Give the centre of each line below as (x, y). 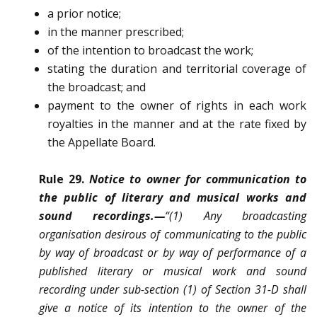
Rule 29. (62, 179)
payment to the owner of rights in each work (177, 106)
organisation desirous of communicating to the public (173, 235)
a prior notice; (84, 14)
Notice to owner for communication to (198, 179)
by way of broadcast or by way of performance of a (173, 253)
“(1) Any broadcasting (236, 216)
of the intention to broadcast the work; (150, 51)
